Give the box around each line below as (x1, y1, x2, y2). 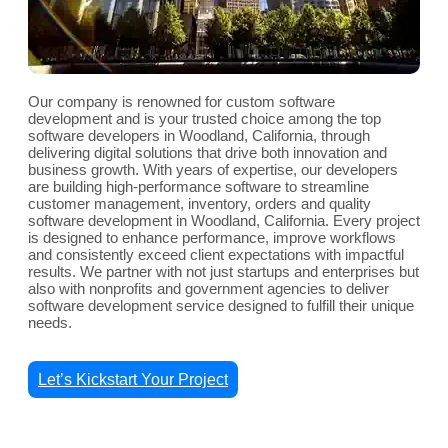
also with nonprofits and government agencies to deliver (28, 280, 389, 298)
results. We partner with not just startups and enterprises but (28, 263, 419, 281)
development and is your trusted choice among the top (28, 110, 381, 128)
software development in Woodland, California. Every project (28, 212, 420, 230)
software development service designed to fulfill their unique (28, 297, 414, 315)
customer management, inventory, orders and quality (28, 195, 371, 213)
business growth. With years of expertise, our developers (28, 161, 398, 179)
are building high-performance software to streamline (28, 178, 369, 196)
